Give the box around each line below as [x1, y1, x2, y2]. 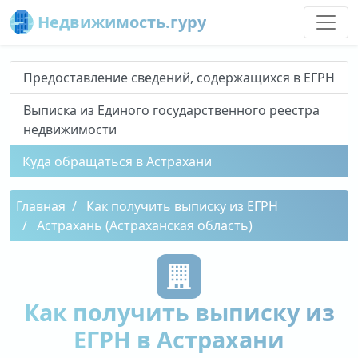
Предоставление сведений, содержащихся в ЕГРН [23, 69, 335, 86]
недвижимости [23, 121, 117, 138]
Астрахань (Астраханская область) [37, 217, 253, 234]
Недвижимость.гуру [34, 11, 206, 33]
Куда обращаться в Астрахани [22, 153, 212, 170]
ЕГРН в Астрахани [74, 324, 284, 355]
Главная [16, 197, 66, 215]
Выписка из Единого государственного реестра [23, 101, 320, 119]
